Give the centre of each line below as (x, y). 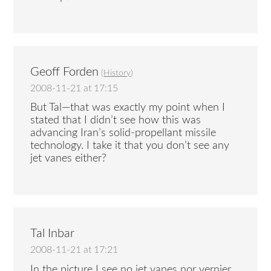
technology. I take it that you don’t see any (130, 146)
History (117, 73)
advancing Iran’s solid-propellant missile (123, 133)
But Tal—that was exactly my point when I (128, 108)
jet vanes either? (69, 159)
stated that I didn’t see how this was (116, 121)
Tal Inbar (53, 234)
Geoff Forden (65, 72)
